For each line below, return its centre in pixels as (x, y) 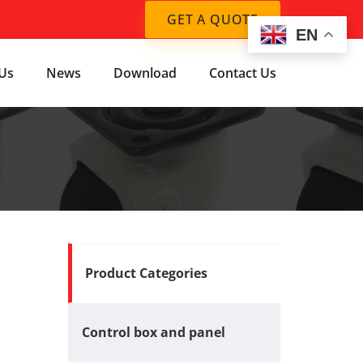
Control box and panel (153, 332)
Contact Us (243, 73)
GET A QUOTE (213, 19)
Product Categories (146, 273)
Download (145, 73)
